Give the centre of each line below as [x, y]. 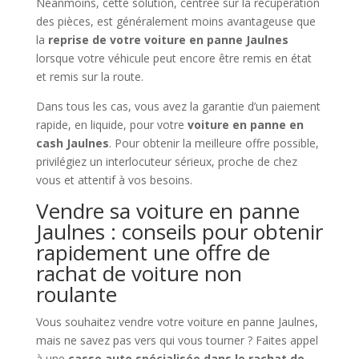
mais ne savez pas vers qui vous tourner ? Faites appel [177, 341]
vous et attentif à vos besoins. [114, 180]
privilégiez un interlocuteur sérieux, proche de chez [166, 162]
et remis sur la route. [89, 77]
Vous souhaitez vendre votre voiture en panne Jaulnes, [177, 322]
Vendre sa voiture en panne [167, 211]
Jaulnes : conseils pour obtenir [179, 232]
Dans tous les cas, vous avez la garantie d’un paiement [178, 107]
